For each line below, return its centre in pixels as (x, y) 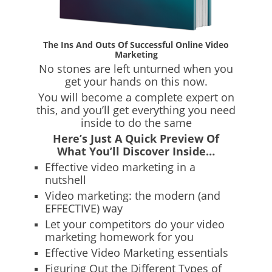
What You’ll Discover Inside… (136, 151)
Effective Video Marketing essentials (137, 253)
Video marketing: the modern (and (133, 196)
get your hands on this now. (136, 82)
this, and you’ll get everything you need (136, 110)
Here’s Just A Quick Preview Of (136, 139)
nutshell (66, 180)
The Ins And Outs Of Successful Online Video (136, 45)
